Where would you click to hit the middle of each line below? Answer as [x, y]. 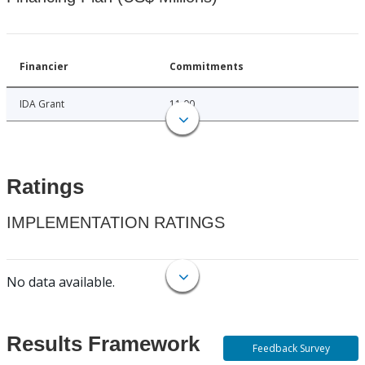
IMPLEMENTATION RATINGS [116, 223]
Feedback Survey [291, 348]
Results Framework [103, 344]
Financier [44, 67]
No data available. [61, 282]
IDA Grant [42, 104]
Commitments [207, 67]
